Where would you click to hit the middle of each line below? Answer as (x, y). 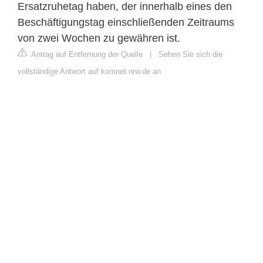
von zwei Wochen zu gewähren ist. (99, 38)
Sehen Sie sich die (190, 54)
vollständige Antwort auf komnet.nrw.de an (89, 71)
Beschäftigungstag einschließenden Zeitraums (126, 22)
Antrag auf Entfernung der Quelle (86, 54)
